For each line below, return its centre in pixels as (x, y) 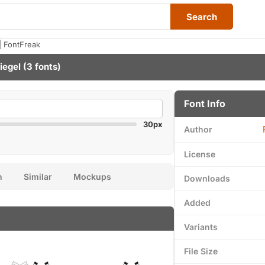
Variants (201, 227)
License (200, 154)
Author (198, 129)
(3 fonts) (41, 67)
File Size (201, 251)
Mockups (92, 177)
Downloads (207, 178)
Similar (38, 177)
